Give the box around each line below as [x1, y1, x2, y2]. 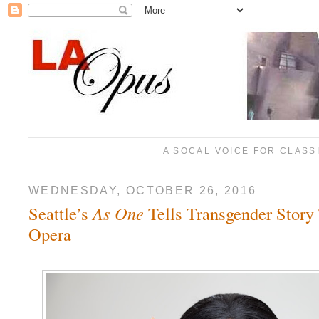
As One [93, 202, 144, 226]
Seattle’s [28, 202, 93, 226]
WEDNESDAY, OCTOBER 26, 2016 [28, 183, 257, 197]
